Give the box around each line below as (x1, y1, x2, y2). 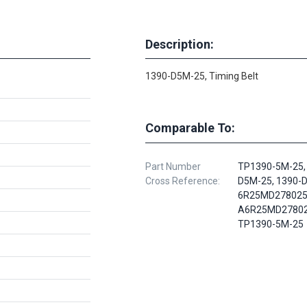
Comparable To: (145, 121, 235, 135)
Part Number (145, 161, 201, 172)
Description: (145, 36, 214, 51)
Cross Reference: (145, 175, 220, 186)
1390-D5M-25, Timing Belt (145, 71, 258, 82)
